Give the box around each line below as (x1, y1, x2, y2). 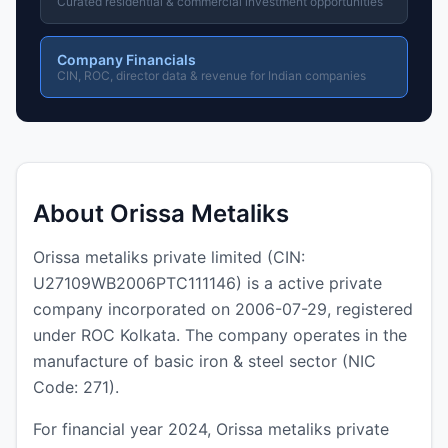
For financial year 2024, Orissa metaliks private (33, 418, 389, 439)
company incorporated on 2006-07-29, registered (33, 298, 413, 319)
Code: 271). (33, 376, 119, 397)
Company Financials (57, 50, 196, 68)
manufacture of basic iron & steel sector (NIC (33, 350, 376, 371)
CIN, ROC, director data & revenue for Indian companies (57, 67, 366, 83)
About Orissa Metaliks (33, 198, 289, 228)
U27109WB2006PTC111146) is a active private (33, 272, 382, 293)
